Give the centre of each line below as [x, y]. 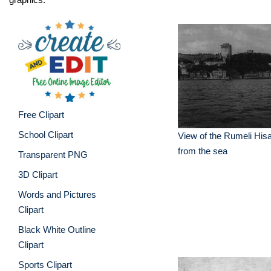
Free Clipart [41, 114]
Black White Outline [57, 229]
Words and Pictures [57, 194]
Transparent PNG [53, 154]
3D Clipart [38, 174]
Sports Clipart [45, 264]
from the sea [203, 151]
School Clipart [46, 134]
